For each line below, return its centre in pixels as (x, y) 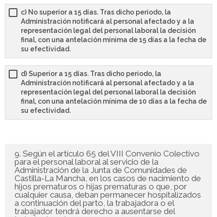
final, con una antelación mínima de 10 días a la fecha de (114, 101)
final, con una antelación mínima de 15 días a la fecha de (114, 40)
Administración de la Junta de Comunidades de (101, 170)
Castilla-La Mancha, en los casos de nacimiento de (108, 178)
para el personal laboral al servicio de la (86, 162)
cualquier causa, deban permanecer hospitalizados (108, 195)
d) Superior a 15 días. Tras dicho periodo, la (91, 74)
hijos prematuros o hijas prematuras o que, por (101, 187)
